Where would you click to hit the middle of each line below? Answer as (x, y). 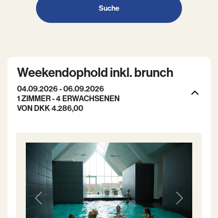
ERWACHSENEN (91, 99)
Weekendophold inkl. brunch (95, 73)
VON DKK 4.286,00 (50, 108)
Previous (52, 203)
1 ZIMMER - (36, 99)
